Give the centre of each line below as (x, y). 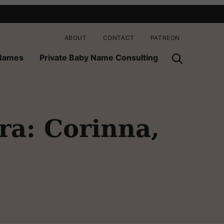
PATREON (165, 37)
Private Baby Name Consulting (99, 57)
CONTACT (118, 37)
